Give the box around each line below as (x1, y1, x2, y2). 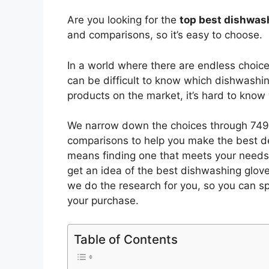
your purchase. (67, 195, 139, 207)
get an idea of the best (67, 165, 178, 177)
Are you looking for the (67, 14, 180, 26)
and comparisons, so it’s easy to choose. (67, 29, 262, 41)
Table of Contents (74, 231, 178, 247)
